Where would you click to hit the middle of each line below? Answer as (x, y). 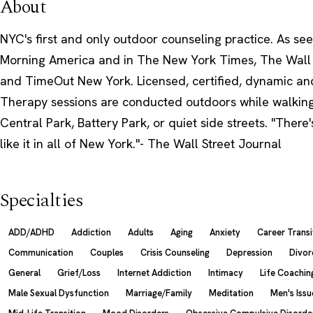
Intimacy (226, 272)
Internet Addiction (154, 272)
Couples (107, 252)
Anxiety (225, 232)
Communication (41, 252)
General (24, 272)
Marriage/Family (159, 293)
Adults (141, 232)
